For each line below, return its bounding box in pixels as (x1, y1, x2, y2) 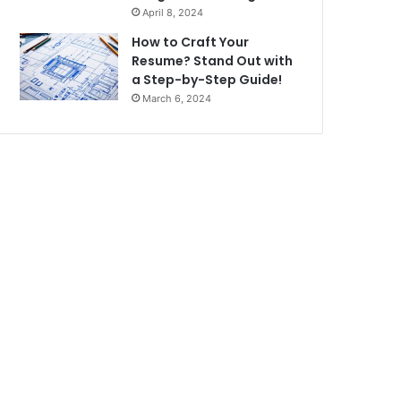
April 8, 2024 (142, 6, 204, 20)
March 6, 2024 (142, 92, 212, 106)
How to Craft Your (132, 33, 250, 52)
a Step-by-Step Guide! (132, 71, 283, 90)
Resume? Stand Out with (132, 52, 294, 71)
